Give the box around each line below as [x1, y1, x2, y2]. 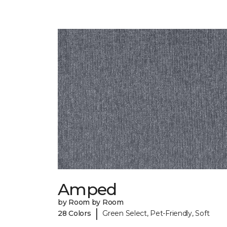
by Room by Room [58, 198, 124, 207]
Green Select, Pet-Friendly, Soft [102, 208, 210, 218]
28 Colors [58, 208, 91, 218]
